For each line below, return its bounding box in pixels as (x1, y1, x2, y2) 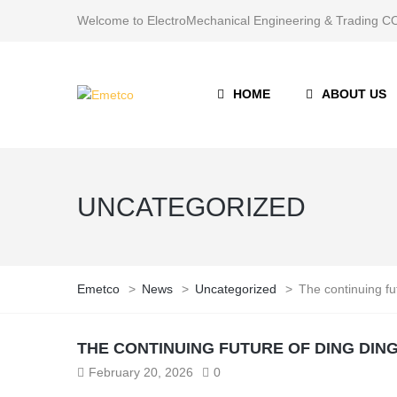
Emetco (77, 282, 120, 296)
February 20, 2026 (89, 365, 193, 379)
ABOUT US (322, 87, 386, 101)
